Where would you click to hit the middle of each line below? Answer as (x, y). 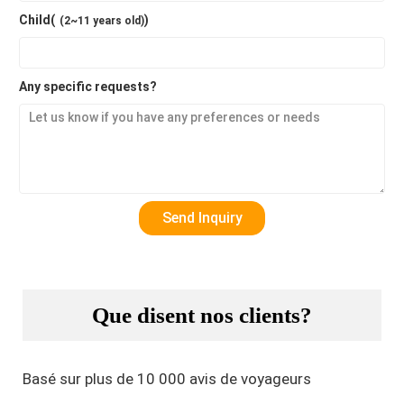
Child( (37, 20)
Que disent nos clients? (202, 316)
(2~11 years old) (102, 21)
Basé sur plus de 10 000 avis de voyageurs (167, 379)
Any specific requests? (88, 87)
